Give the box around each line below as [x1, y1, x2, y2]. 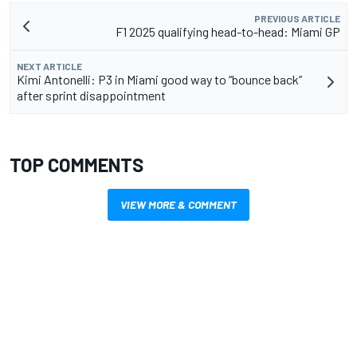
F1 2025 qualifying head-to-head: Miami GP [116, 23, 340, 39]
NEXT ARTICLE [17, 60, 82, 72]
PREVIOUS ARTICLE [254, 12, 340, 24]
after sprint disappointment [17, 87, 166, 103]
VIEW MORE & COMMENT [120, 197, 237, 211]
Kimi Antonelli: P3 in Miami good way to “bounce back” [17, 71, 302, 87]
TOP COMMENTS [10, 152, 143, 176]
